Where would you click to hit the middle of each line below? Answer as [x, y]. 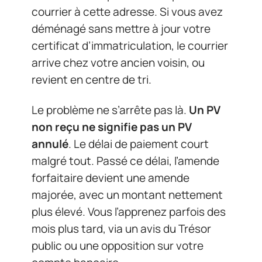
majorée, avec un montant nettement [127, 194]
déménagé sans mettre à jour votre [121, 29]
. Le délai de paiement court [139, 144]
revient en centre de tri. [92, 80]
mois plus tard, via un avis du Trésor [121, 228]
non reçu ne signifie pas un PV [112, 127]
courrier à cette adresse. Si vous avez [127, 12]
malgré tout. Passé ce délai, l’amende [125, 161]
